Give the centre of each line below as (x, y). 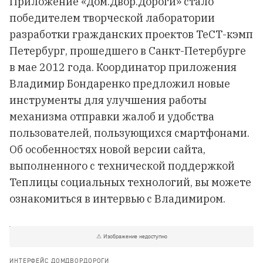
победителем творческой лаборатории (112, 18)
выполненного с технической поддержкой (122, 166)
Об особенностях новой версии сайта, (107, 149)
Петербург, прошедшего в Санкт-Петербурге (128, 51)
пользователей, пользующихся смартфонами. (129, 133)
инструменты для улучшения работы (108, 100)
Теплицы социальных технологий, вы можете (130, 182)
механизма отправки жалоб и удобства (112, 117)
